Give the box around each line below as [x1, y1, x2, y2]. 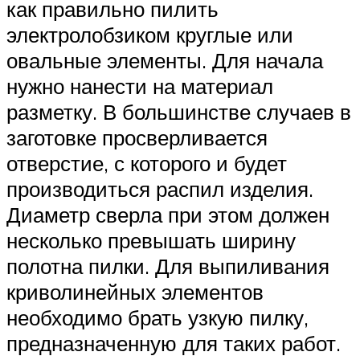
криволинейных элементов [6, 278, 264, 305]
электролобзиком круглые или [6, 21, 293, 47]
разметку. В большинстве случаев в [6, 98, 351, 125]
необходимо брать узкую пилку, [6, 304, 309, 330]
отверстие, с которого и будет [6, 149, 287, 176]
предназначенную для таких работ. [6, 329, 341, 356]
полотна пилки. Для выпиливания [6, 252, 329, 279]
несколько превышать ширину [6, 227, 296, 253]
